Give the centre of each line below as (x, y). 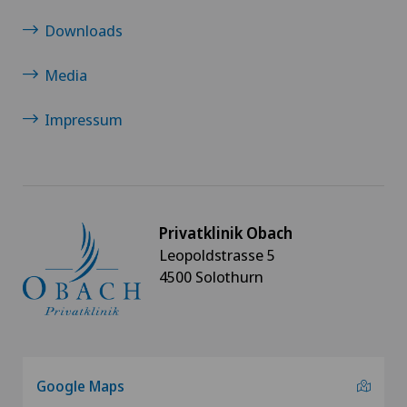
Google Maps (80, 387)
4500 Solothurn (211, 276)
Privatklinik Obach (226, 233)
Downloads (84, 30)
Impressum (84, 119)
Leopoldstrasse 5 (217, 254)
